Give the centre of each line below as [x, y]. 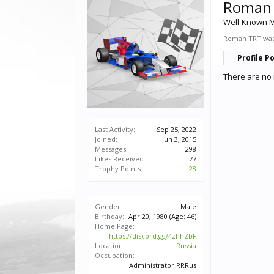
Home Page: [115, 226]
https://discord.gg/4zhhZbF [153, 236]
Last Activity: [115, 129]
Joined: [106, 139]
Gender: [109, 206]
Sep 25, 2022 [176, 129]
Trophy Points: [119, 168]
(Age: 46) [183, 216]
